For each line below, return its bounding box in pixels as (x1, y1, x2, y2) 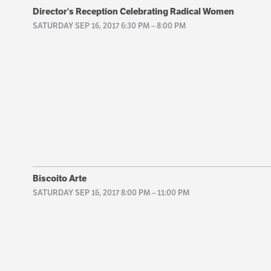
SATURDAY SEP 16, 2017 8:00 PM (32, 187, 150, 198)
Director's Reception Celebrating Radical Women (32, 5, 234, 18)
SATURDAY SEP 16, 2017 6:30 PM (32, 21, 149, 31)
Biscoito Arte (32, 172, 87, 184)
